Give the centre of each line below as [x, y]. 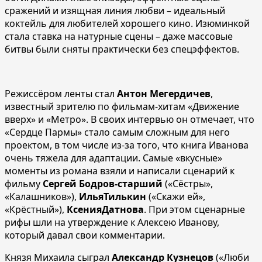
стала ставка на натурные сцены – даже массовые [119, 36]
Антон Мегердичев [164, 93]
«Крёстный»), [36, 209]
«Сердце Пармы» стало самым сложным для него [117, 132]
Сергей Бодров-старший [103, 183]
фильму [24, 183]
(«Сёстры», [188, 183]
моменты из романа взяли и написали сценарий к [120, 170]
